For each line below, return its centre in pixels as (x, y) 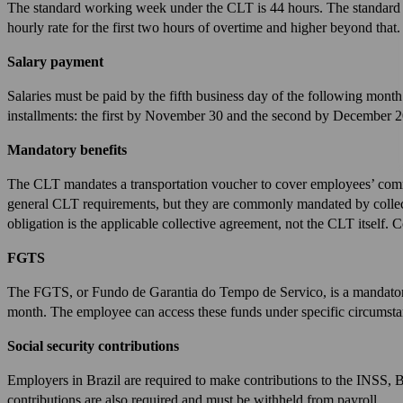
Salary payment (55, 61)
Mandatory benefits (67, 149)
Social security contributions (93, 345)
